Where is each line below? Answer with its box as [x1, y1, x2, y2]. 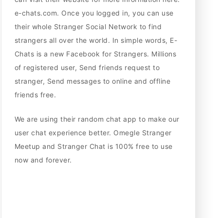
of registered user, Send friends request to [14, 63, 160, 72]
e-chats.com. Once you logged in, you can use [14, 9, 174, 18]
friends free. [14, 91, 56, 99]
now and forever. [14, 156, 72, 164]
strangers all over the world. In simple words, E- [14, 36, 178, 45]
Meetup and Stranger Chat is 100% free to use [14, 142, 173, 151]
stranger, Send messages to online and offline [14, 77, 171, 86]
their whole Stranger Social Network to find [14, 22, 162, 31]
